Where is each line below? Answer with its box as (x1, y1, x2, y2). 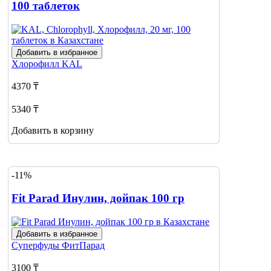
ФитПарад (62, 240, 105, 250)
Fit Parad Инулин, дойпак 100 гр (11, 192, 184, 205)
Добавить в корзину (11, 125, 94, 135)
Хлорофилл (11, 58, 62, 69)
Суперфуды (11, 240, 62, 250)
